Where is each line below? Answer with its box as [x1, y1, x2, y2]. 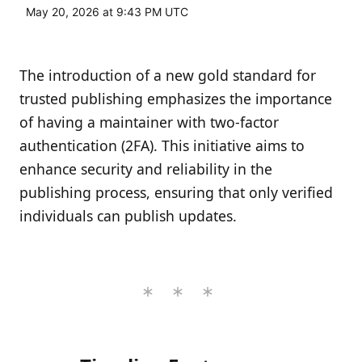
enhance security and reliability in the [19, 159, 272, 179]
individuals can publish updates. [19, 206, 237, 226]
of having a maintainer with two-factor [19, 112, 279, 133]
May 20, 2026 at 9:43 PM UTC [26, 5, 188, 19]
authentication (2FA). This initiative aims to [19, 136, 305, 156]
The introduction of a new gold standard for [19, 65, 316, 86]
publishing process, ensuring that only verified [19, 183, 333, 203]
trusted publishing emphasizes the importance [19, 89, 332, 109]
